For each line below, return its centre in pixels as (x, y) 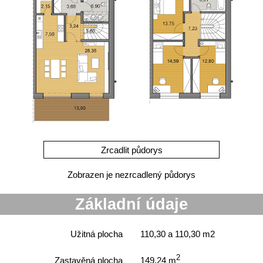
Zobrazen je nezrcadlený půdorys (131, 175)
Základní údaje (131, 204)
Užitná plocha (97, 234)
